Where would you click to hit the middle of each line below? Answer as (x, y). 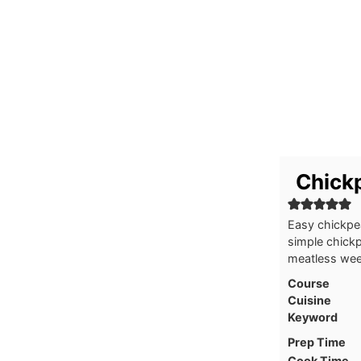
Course (309, 283)
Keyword (313, 317)
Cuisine (309, 300)
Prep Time (317, 342)
